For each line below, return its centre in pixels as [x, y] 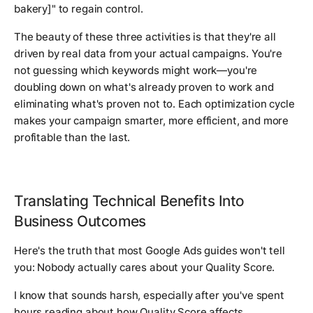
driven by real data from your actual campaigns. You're [148, 54]
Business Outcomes [80, 221]
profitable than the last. [72, 138]
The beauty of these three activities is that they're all [145, 37]
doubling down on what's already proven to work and [144, 87]
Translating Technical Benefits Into [130, 201]
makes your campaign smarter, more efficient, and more [152, 121]
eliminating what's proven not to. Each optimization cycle [154, 104]
